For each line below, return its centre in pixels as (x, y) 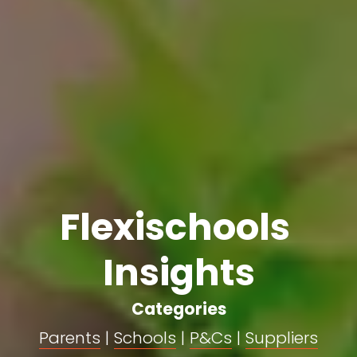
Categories (178, 309)
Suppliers (282, 337)
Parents (70, 337)
